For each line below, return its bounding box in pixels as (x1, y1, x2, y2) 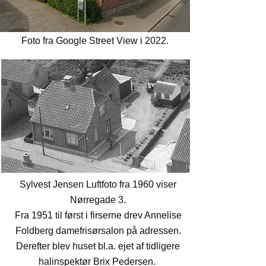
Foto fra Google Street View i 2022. (21, 36, 169, 46)
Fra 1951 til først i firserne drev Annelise (14, 210, 182, 220)
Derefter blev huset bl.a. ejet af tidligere (16, 241, 180, 251)
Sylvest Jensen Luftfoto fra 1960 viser (20, 179, 176, 189)
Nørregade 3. (70, 195, 126, 205)
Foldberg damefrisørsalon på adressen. (15, 226, 181, 236)
